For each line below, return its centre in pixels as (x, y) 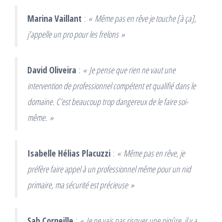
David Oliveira (52, 70)
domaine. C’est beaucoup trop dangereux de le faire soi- (108, 101)
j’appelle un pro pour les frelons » (76, 34)
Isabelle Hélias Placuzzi (69, 153)
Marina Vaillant (55, 18)
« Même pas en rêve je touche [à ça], (142, 18)
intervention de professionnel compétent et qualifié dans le (111, 85)
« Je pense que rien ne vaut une (129, 70)
